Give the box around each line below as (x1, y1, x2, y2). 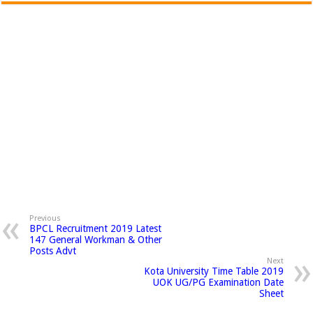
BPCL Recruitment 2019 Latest (29, 223, 162, 234)
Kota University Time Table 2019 (143, 265, 284, 277)
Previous (29, 214, 61, 223)
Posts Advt (29, 245, 77, 256)
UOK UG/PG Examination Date (152, 277, 284, 288)
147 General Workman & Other (29, 234, 163, 245)
